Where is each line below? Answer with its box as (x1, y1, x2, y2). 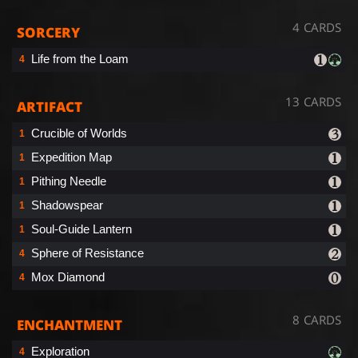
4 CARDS (292, 18, 341, 35)
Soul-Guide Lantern (31, 221, 132, 236)
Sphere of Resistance (31, 245, 144, 260)
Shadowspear (31, 197, 103, 212)
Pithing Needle (31, 173, 106, 188)
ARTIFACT (17, 97, 82, 116)
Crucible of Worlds (31, 125, 127, 140)
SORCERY (17, 22, 80, 42)
